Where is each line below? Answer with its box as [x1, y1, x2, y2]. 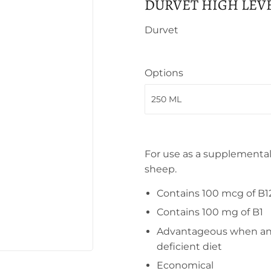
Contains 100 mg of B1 [157, 206, 263, 218]
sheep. [145, 163, 177, 175]
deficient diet [157, 240, 222, 252]
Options [145, 67, 183, 79]
